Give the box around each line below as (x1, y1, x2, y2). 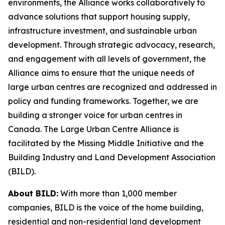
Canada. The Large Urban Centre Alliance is (8, 124, 179, 134)
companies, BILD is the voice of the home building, (8, 202, 203, 212)
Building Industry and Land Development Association (8, 152, 215, 162)
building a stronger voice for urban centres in (8, 110, 182, 120)
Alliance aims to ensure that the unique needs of (8, 68, 194, 78)
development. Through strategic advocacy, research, (8, 40, 215, 50)
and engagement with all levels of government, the (8, 54, 206, 64)
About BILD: (8, 188, 58, 198)
